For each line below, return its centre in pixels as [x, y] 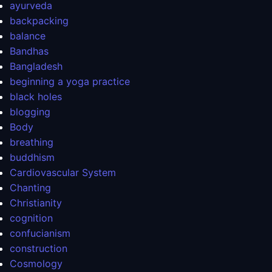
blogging [30, 112]
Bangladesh [36, 66]
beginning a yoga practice [70, 82]
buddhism [32, 158]
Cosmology [36, 264]
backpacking [39, 21]
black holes [36, 97]
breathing [32, 142]
